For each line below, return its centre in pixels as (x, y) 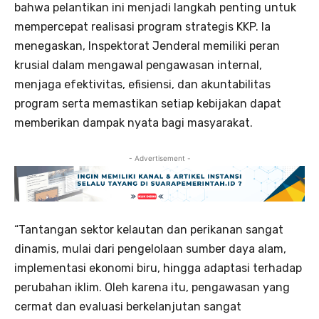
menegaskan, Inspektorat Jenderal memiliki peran (147, 46)
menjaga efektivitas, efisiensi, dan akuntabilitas (142, 85)
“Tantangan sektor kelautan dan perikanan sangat (149, 230)
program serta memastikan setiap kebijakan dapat (148, 104)
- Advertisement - (159, 158)
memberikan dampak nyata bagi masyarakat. (134, 123)
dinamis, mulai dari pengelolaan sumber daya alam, (150, 249)
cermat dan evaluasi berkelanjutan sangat (128, 307)
